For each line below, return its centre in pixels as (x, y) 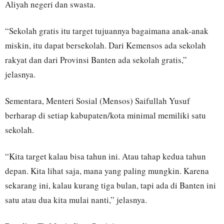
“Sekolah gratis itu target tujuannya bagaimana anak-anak (107, 31)
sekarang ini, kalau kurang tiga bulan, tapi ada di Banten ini (110, 185)
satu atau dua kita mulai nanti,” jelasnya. (76, 200)
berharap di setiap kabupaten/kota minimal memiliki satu (105, 115)
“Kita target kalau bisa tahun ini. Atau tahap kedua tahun (105, 156)
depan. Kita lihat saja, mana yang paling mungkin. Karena (107, 171)
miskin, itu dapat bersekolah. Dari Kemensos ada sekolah (105, 45)
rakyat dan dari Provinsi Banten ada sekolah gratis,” (96, 60)
